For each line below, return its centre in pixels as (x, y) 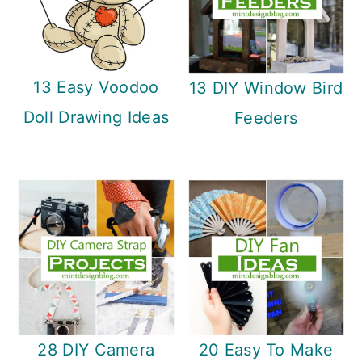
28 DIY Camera (96, 350)
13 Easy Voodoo (96, 88)
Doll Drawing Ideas (96, 118)
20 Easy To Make (266, 350)
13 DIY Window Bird (266, 88)
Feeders (266, 118)
